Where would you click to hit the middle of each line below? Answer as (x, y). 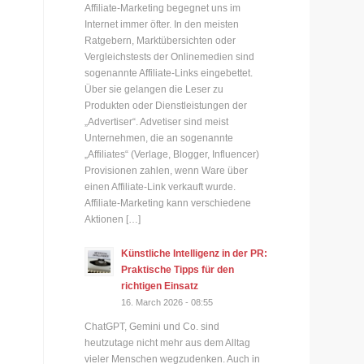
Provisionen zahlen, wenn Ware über (167, 170)
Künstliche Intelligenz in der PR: (195, 253)
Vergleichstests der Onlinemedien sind (170, 56)
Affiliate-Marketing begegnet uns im (163, 8)
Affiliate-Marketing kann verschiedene (168, 203)
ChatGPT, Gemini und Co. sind (152, 326)
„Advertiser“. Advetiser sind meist (157, 121)
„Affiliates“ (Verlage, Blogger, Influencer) (172, 154)
